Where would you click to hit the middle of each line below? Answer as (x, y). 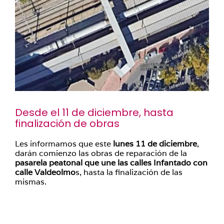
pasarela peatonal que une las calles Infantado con (111, 163)
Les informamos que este (64, 144)
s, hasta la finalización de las (129, 172)
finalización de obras (67, 123)
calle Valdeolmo (45, 172)
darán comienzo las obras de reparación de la (101, 153)
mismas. (31, 182)
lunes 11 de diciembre (155, 144)
